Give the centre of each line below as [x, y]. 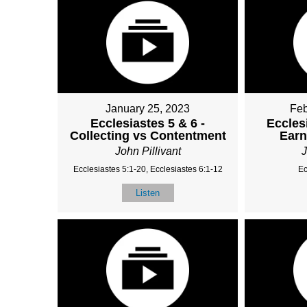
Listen [148, 193]
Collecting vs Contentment [148, 135]
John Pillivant [148, 151]
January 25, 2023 [148, 108]
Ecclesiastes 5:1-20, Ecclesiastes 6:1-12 [148, 169]
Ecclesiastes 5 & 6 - [148, 123]
